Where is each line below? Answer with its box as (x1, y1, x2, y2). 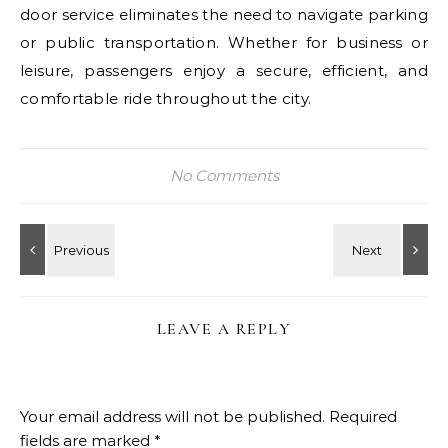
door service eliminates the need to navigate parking (20, 5, 428, 24)
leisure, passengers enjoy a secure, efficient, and (20, 61, 428, 80)
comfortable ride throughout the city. (20, 89, 312, 108)
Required (329, 407, 397, 426)
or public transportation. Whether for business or (20, 33, 428, 52)
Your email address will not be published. (20, 407, 325, 426)
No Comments (169, 166, 279, 185)
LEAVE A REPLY (156, 319, 292, 339)
